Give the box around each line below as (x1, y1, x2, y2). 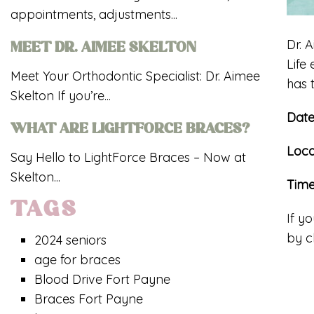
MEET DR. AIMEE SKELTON (11, 41, 196, 57)
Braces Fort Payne (34, 291, 144, 307)
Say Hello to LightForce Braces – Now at (11, 149, 246, 165)
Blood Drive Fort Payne (34, 271, 171, 287)
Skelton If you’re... (11, 88, 111, 104)
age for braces (34, 252, 121, 268)
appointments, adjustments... (11, 6, 177, 22)
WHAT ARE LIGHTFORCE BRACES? (11, 123, 250, 138)
